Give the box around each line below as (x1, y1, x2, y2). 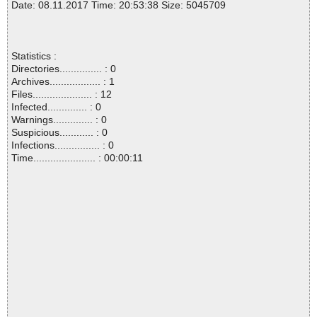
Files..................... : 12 (11, 88, 112, 100)
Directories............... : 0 (11, 63, 116, 75)
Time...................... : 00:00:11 (11, 152, 143, 164)
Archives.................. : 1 (11, 76, 115, 88)
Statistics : (11, 50, 57, 62)
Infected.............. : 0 (11, 101, 101, 113)
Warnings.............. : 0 (11, 114, 107, 126)
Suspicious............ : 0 (11, 127, 108, 139)
